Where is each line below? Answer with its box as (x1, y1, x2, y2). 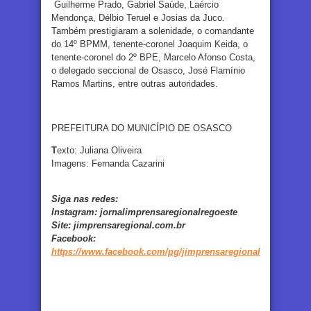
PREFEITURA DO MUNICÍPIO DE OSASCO (51, 123, 232, 134)
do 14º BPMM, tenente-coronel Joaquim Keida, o (51, 39, 248, 50)
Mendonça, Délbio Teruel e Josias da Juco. (51, 12, 225, 24)
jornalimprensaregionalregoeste (100, 207, 237, 218)
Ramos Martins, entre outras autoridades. (51, 78, 218, 90)
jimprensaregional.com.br (74, 220, 185, 231)
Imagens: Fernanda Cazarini (51, 158, 165, 169)
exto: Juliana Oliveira (57, 145, 142, 156)
